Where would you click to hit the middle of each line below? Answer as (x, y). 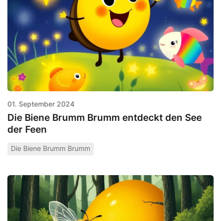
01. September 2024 (41, 104)
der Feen (27, 129)
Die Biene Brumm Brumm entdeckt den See (105, 117)
